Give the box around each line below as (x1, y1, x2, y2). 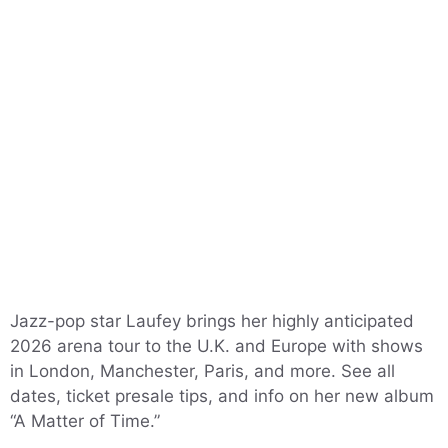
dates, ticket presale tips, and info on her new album (10, 386, 434, 406)
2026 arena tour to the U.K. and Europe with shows (10, 336, 423, 356)
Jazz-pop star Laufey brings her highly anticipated (10, 311, 414, 331)
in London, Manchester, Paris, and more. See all (10, 361, 395, 381)
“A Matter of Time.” (10, 411, 160, 431)
